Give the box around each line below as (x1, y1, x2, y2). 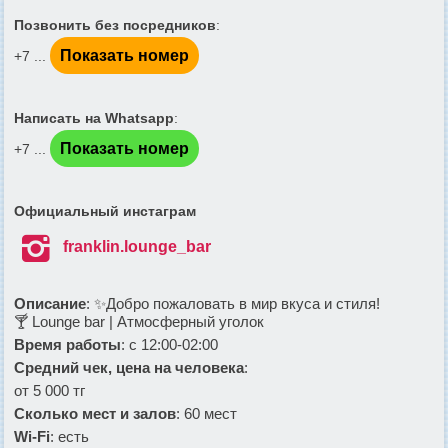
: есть (50, 428, 89, 446)
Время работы (14, 336, 121, 354)
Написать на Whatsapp (14, 110, 174, 127)
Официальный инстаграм (14, 203, 196, 220)
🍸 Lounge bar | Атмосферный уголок (14, 313, 264, 331)
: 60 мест (176, 405, 237, 423)
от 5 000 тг (14, 382, 85, 400)
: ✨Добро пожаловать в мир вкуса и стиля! (86, 295, 380, 313)
